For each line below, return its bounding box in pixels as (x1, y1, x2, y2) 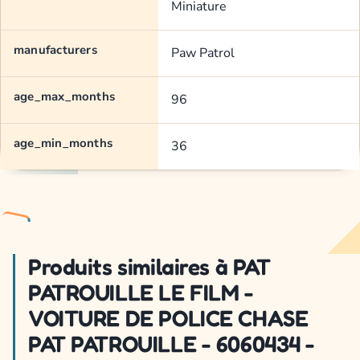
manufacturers (14, 42, 97, 59)
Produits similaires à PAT (28, 253, 271, 281)
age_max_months (14, 88, 116, 105)
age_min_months (14, 135, 113, 152)
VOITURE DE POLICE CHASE (28, 305, 309, 333)
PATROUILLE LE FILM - (28, 279, 254, 307)
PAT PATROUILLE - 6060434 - (28, 330, 316, 358)
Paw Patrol (171, 44, 235, 63)
